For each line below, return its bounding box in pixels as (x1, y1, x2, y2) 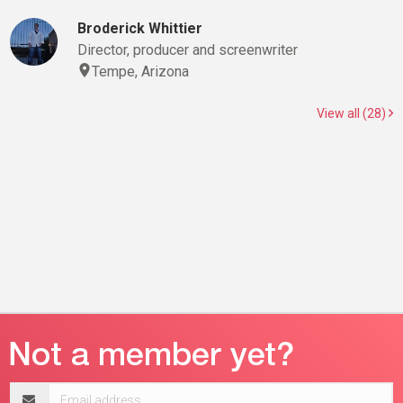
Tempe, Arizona (91, 63, 189, 80)
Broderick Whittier (76, 20, 202, 37)
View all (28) (317, 106, 389, 121)
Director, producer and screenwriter (76, 41, 298, 58)
